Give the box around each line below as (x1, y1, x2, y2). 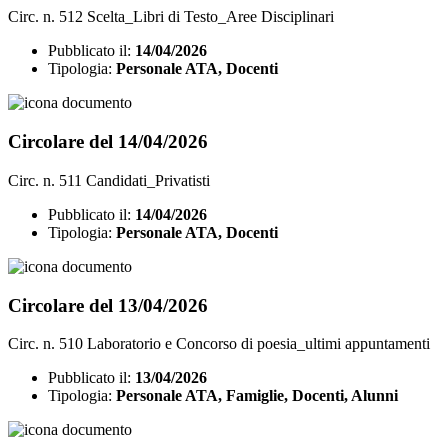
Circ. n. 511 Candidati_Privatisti (8, 171, 210, 189)
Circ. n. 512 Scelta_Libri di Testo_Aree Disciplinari (8, 8, 334, 26)
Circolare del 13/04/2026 (8, 294, 208, 316)
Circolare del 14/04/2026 (8, 131, 208, 153)
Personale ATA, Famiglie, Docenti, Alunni (116, 387, 398, 405)
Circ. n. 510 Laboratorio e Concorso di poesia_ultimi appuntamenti (8, 335, 430, 353)
